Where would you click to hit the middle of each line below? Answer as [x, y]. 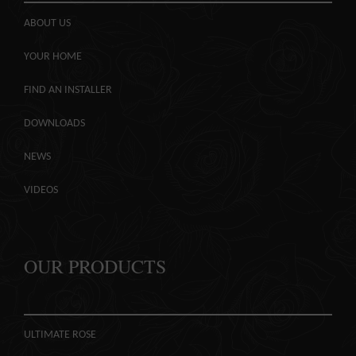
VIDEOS [41, 190]
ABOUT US [47, 23]
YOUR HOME [53, 56]
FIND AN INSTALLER [68, 90]
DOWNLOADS [54, 123]
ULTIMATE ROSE [60, 335]
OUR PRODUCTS [95, 266]
